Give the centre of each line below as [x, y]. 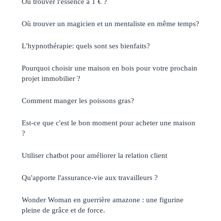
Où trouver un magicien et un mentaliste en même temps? [110, 24]
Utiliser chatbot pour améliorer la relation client [94, 155]
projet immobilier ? [51, 78]
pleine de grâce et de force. [63, 210]
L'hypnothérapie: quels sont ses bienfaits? [86, 46]
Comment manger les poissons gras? [78, 101]
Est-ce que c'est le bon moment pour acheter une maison [109, 123]
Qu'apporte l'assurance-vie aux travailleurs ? [90, 178]
